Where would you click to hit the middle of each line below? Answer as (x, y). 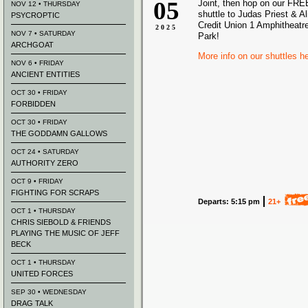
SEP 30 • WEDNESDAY (49, 292)
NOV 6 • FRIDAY (37, 63)
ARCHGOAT (32, 45)
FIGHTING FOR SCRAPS (55, 192)
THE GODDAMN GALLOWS (59, 133)
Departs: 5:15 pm (229, 201)
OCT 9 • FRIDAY (37, 181)
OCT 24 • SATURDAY (45, 152)
